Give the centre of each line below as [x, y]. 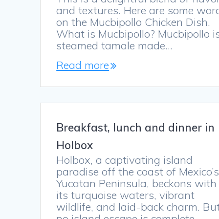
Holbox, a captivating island [125, 160]
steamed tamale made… [115, 46]
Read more [83, 65]
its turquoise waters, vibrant [126, 195]
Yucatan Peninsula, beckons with [137, 184]
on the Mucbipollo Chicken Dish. [133, 22]
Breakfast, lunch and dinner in [136, 128]
